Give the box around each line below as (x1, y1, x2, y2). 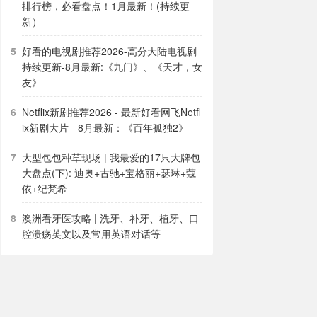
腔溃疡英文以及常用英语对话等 (22, 226, 161, 241)
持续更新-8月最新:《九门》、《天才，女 (22, 59, 202, 74)
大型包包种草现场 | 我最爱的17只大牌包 (22, 150, 200, 164)
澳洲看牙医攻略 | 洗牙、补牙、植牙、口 (22, 211, 199, 225)
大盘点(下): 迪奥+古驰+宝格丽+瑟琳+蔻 (22, 166, 196, 180)
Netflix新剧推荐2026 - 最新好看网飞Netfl (22, 105, 201, 119)
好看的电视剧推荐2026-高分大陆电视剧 (22, 44, 197, 58)
